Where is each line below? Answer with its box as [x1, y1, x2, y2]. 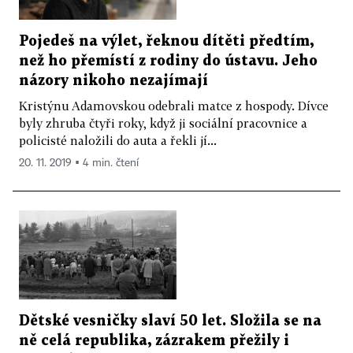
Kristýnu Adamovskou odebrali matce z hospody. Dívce [19, 98, 329, 113]
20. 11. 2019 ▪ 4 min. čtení [19, 158, 139, 169]
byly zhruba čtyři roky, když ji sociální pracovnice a [19, 116, 307, 131]
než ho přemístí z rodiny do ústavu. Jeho [19, 54, 318, 69]
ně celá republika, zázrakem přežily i [19, 333, 289, 347]
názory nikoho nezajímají [19, 74, 208, 88]
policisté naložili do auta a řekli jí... [19, 133, 217, 148]
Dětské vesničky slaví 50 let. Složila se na [19, 314, 321, 328]
